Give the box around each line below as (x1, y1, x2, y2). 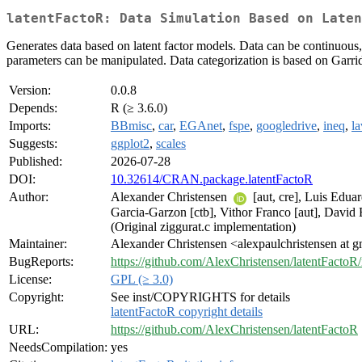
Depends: (9, 101, 57, 116)
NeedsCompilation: (9, 340, 107, 355)
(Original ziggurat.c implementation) (111, 219, 296, 234)
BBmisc (111, 119, 152, 133)
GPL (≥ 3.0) (111, 272, 173, 287)
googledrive (256, 119, 317, 133)
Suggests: (9, 137, 57, 151)
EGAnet (179, 119, 222, 133)
